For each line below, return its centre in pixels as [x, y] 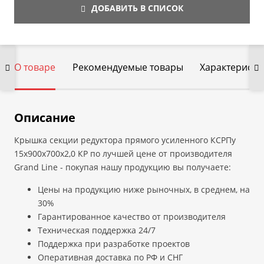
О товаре [34, 67]
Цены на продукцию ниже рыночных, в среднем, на [143, 189]
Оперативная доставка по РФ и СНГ [110, 257]
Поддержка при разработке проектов [113, 243]
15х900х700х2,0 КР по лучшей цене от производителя [123, 154]
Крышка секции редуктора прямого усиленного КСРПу [125, 140]
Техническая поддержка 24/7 [96, 230]
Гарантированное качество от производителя [131, 216]
